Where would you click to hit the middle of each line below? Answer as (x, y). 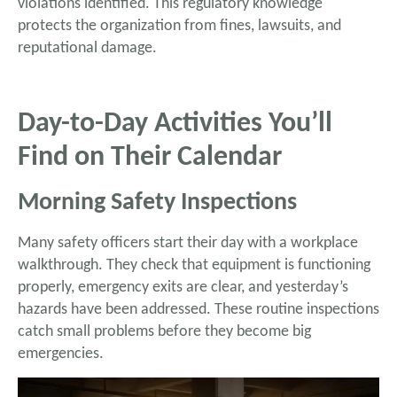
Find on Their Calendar (150, 157)
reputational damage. (87, 49)
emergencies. (61, 354)
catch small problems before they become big (164, 331)
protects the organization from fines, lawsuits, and (179, 27)
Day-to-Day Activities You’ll (175, 124)
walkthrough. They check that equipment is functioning (194, 265)
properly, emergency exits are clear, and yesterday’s (183, 287)
